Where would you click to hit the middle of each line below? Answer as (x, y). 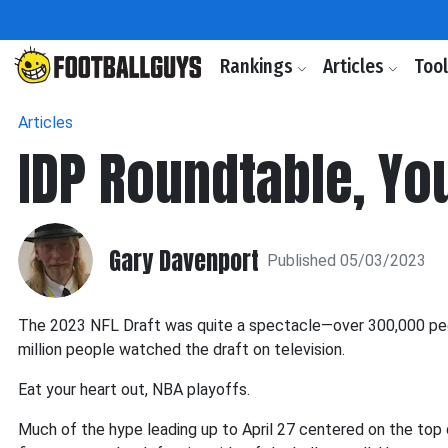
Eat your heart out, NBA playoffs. (134, 389)
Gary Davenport (184, 260)
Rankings (258, 66)
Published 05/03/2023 (346, 260)
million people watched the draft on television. (181, 349)
